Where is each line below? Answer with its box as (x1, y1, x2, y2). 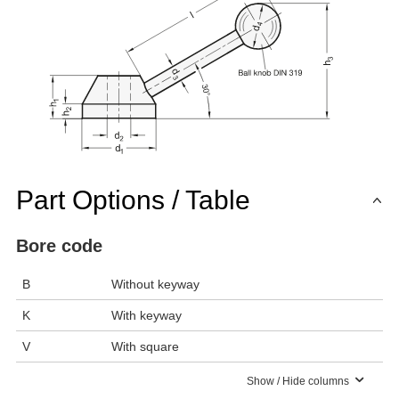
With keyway (111, 307, 182, 322)
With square (111, 338, 179, 354)
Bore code (16, 235, 102, 256)
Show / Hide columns (247, 374, 350, 387)
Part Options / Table (16, 184, 250, 215)
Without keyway (111, 276, 199, 291)
